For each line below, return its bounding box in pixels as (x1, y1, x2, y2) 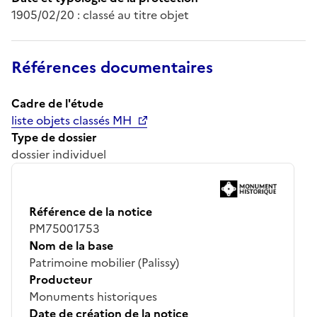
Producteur (29, 270, 93, 288)
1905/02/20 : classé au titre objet (11, 6, 189, 23)
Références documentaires (11, 55, 213, 79)
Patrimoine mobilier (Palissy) (29, 253, 179, 271)
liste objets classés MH (11, 111, 132, 129)
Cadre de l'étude (11, 94, 103, 112)
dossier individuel (11, 145, 106, 163)
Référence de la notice (29, 202, 152, 220)
